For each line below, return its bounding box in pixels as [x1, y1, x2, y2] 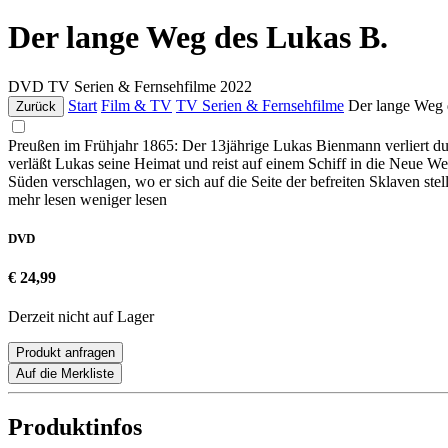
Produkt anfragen [16, 345, 115, 361]
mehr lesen [8, 190, 80, 208]
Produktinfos [8, 414, 142, 441]
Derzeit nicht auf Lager [8, 308, 154, 326]
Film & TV [101, 96, 172, 114]
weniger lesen [80, 190, 167, 208]
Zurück [16, 98, 56, 114]
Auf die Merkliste [16, 366, 114, 382]
